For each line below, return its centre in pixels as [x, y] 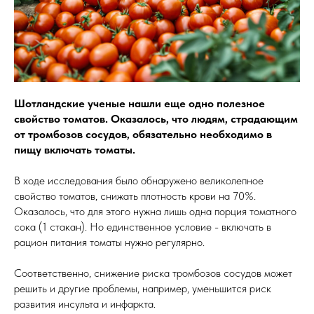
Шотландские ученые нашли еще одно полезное [139, 104]
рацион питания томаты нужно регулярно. [109, 243]
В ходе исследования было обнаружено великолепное [139, 181]
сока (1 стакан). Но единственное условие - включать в [143, 227]
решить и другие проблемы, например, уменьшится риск [143, 289]
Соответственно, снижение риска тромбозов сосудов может [153, 273]
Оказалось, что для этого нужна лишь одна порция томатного [155, 212]
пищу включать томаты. [75, 150]
